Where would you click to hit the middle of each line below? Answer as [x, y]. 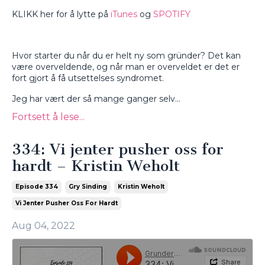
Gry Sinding [88, 187]
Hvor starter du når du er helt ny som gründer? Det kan [126, 56]
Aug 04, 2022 [43, 226]
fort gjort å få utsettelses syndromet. [89, 78]
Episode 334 [37, 187]
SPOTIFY [172, 14]
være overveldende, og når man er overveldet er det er [126, 67]
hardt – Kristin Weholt [96, 166]
